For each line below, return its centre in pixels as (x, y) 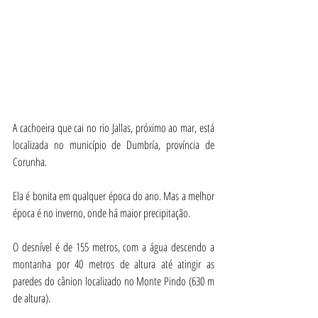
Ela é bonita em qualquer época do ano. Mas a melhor (114, 196)
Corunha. (30, 161)
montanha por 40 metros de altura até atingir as (114, 264)
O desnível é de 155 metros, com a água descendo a (114, 247)
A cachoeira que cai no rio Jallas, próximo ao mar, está (114, 127)
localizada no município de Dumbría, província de (114, 144)
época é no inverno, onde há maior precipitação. (102, 213)
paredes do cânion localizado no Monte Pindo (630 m (114, 281)
